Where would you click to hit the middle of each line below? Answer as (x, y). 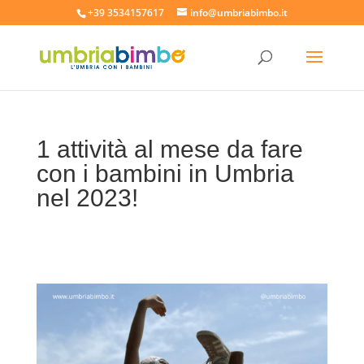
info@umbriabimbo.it (238, 13)
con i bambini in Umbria (165, 173)
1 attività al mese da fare (169, 149)
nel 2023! (87, 198)
